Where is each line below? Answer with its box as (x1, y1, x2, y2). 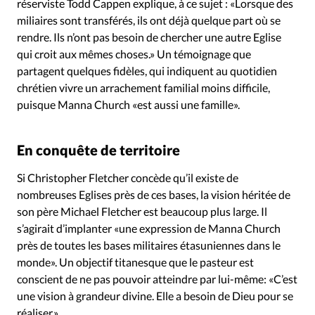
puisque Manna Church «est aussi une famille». (17, 97, 240, 111)
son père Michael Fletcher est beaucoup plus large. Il (17, 205, 267, 219)
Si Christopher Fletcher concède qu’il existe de (17, 171, 238, 185)
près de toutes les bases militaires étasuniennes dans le (17, 238, 281, 252)
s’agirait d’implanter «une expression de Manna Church (17, 221, 281, 236)
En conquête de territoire (17, 141, 180, 158)
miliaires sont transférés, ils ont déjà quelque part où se (17, 13, 281, 27)
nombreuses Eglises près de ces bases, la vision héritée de (17, 188, 290, 202)
